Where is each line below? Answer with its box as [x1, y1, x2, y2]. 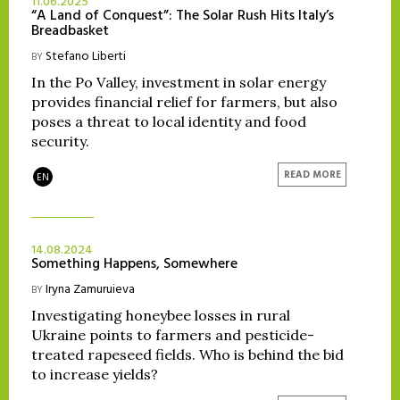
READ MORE [283, 166, 341, 183]
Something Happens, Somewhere [31, 253, 237, 277]
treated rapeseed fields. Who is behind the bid [31, 346, 344, 364]
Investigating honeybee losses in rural [31, 306, 290, 325]
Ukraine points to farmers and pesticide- [31, 326, 314, 345]
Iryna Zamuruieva [46, 279, 135, 301]
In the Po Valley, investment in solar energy [31, 73, 326, 92]
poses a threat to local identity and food [31, 112, 306, 131]
